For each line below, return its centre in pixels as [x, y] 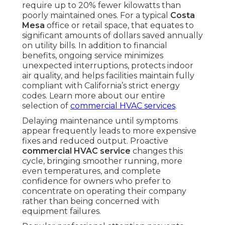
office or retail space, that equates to [119, 26]
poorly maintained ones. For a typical [96, 16]
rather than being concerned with [91, 201]
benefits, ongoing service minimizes [93, 56]
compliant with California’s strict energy [101, 86]
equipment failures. [62, 211]
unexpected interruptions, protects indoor [108, 66]
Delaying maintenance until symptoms [100, 121]
